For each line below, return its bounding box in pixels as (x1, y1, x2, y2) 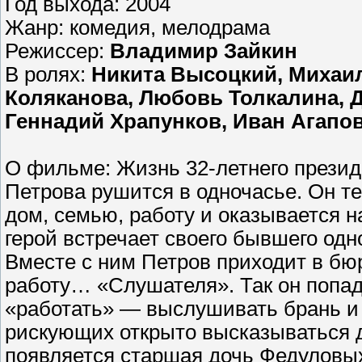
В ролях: (5, 63, 91, 86)
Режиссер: (5, 40, 110, 63)
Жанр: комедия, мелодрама (5, 16, 270, 40)
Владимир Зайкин (110, 40, 297, 63)
